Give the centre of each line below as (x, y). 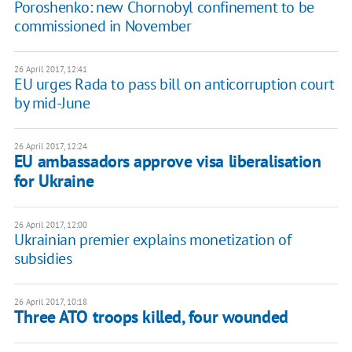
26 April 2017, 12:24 (50, 147)
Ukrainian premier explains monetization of (152, 240)
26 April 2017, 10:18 (50, 302)
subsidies (43, 259)
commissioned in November (103, 26)
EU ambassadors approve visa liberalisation (167, 161)
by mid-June (52, 103)
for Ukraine (54, 181)
